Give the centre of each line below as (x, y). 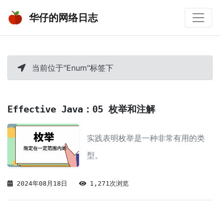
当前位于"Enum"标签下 (71, 68)
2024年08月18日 (44, 184)
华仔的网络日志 (62, 18)
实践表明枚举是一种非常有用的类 (146, 138)
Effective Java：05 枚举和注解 (81, 109)
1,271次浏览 (109, 184)
